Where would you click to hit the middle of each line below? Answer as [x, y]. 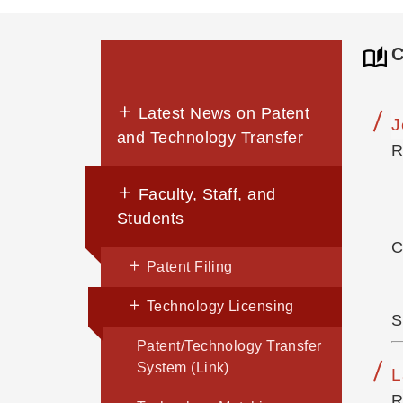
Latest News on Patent [222, 114]
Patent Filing [188, 267]
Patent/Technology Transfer [229, 346]
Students [151, 219]
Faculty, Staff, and [205, 195]
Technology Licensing [218, 307]
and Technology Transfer [210, 138]
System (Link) [183, 368]
